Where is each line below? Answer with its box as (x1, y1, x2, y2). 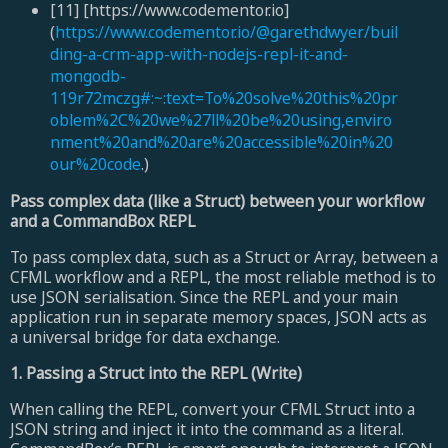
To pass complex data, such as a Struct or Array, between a (10, 245, 438, 268)
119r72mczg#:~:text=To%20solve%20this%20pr (49, 87, 398, 110)
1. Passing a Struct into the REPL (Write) (10, 361, 302, 384)
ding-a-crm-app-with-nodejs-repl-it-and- (49, 43, 348, 66)
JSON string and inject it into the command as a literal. (10, 417, 404, 440)
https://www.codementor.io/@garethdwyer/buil (54, 21, 398, 44)
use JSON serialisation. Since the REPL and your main (10, 285, 398, 308)
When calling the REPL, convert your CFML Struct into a (10, 397, 415, 420)
